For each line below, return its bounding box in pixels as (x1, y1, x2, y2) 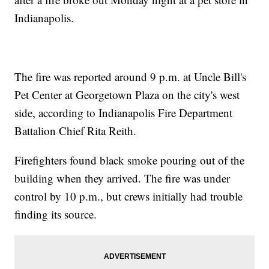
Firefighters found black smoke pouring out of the (14, 153, 245, 168)
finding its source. (14, 207, 97, 222)
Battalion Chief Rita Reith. (14, 123, 137, 139)
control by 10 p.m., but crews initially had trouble (14, 189, 243, 204)
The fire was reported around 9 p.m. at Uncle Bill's (14, 69, 247, 85)
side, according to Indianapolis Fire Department (14, 105, 233, 121)
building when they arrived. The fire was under (14, 171, 231, 186)
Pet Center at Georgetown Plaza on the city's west (14, 87, 240, 103)
